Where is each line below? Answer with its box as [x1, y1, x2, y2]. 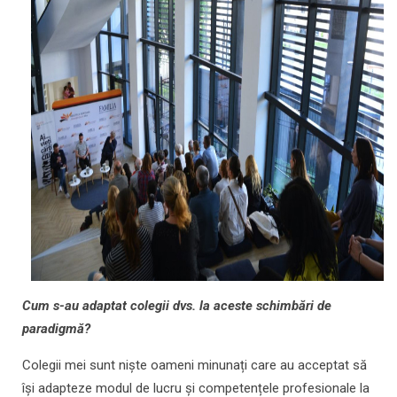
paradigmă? [22, 321, 90, 338]
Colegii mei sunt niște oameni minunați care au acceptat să [22, 357, 367, 374]
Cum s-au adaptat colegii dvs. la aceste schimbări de [22, 298, 331, 315]
